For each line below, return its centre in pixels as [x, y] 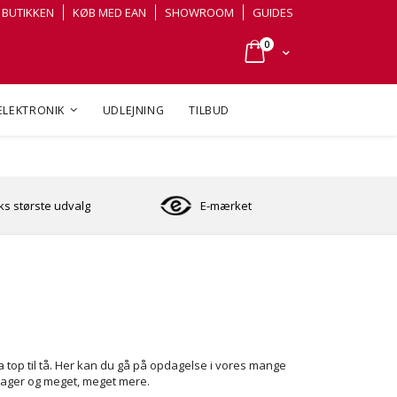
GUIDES [273, 12]
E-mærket [226, 205]
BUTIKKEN [28, 12]
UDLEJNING [133, 111]
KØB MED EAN [109, 12]
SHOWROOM [199, 12]
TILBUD [209, 111]
